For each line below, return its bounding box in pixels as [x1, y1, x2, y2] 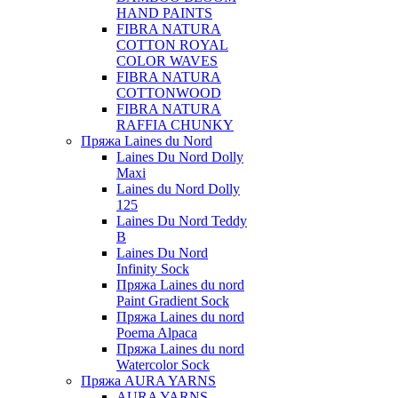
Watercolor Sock [116, 357, 210, 372]
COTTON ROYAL [116, 37, 228, 52]
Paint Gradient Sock [116, 293, 229, 308]
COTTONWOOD [116, 85, 221, 100]
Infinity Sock [116, 261, 189, 276]
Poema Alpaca [116, 325, 197, 340]
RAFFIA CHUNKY [116, 117, 234, 132]
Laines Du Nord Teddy [116, 213, 247, 228]
